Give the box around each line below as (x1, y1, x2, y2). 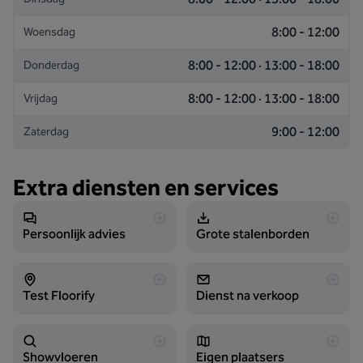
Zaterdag (23, 125, 69, 139)
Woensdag (23, 25, 75, 39)
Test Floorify (23, 288, 95, 303)
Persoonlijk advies (23, 226, 126, 241)
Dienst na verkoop (196, 288, 299, 303)
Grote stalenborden (196, 226, 310, 241)
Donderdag (23, 58, 79, 72)
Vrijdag (23, 92, 58, 105)
